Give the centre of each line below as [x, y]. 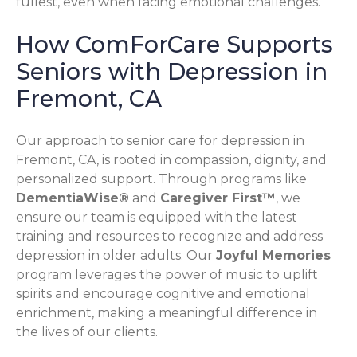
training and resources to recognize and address [169, 236]
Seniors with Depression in [172, 72]
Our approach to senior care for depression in [160, 140]
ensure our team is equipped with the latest [157, 217]
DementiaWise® [73, 198]
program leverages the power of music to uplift [167, 274]
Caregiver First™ [218, 198]
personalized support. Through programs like [161, 178]
